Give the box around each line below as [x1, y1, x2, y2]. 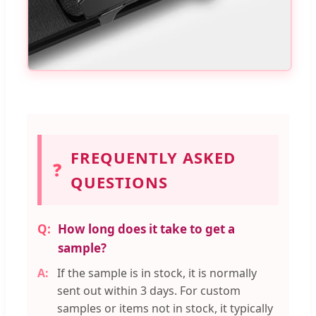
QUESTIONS [71, 171, 168, 193]
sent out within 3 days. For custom [57, 282, 241, 298]
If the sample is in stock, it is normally [57, 265, 257, 281]
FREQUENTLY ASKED [71, 146, 236, 168]
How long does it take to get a [58, 220, 235, 237]
